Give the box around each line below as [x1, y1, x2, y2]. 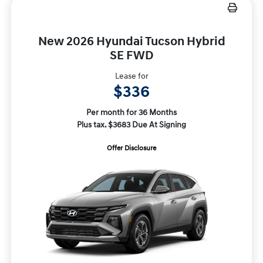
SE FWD [109, 48, 154, 63]
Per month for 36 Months [86, 107, 177, 117]
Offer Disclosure [107, 143, 156, 153]
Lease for [114, 70, 149, 81]
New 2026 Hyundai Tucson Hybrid [38, 33, 225, 49]
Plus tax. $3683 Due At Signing [77, 119, 186, 130]
